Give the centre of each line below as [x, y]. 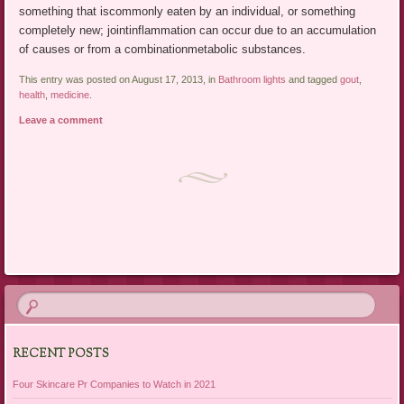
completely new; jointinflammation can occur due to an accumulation [198, 31]
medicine [70, 95]
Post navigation [76, 259]
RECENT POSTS [60, 354]
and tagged [313, 80]
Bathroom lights [252, 80]
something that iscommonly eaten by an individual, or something [188, 12]
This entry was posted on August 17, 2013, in [119, 80]
